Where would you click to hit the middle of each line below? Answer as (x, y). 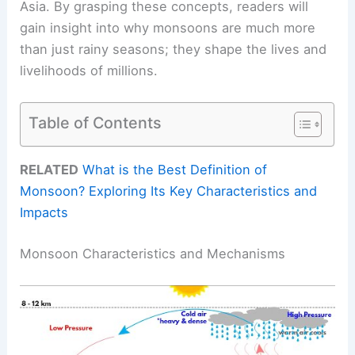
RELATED (50, 170)
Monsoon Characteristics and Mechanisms (153, 254)
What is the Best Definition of (175, 170)
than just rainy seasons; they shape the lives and (174, 49)
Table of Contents (95, 122)
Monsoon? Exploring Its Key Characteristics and (169, 191)
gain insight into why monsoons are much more (168, 27)
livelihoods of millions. (89, 70)
